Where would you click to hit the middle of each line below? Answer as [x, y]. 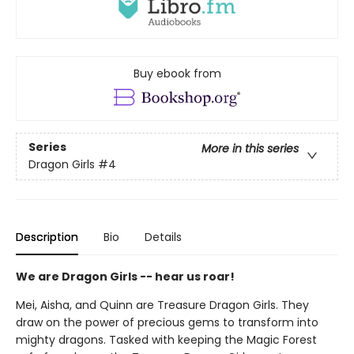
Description [47, 237]
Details [163, 237]
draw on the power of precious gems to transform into [167, 322]
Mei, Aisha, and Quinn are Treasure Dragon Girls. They [162, 305]
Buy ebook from [177, 73]
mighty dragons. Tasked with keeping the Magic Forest [166, 339]
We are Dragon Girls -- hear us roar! [125, 276]
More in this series [250, 149]
